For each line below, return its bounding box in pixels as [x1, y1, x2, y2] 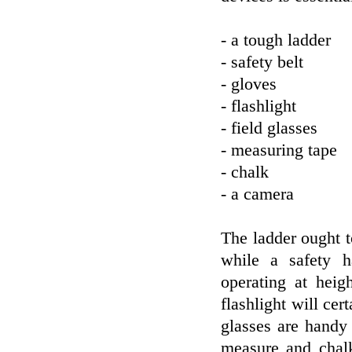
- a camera [221, 185, 294, 203]
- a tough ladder [221, 31, 331, 49]
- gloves [221, 75, 277, 93]
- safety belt [221, 53, 303, 71]
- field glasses [221, 119, 317, 137]
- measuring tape [221, 141, 337, 159]
